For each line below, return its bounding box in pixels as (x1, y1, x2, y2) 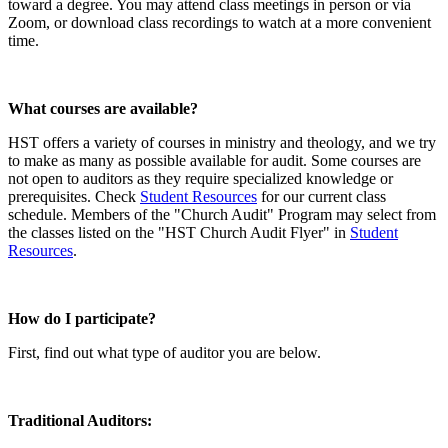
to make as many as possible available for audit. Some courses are (8, 151, 421, 169)
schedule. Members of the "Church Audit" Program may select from (8, 205, 436, 223)
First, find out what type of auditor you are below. (8, 343, 321, 361)
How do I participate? (8, 309, 156, 327)
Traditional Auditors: (8, 411, 152, 429)
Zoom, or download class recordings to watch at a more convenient (8, 13, 431, 31)
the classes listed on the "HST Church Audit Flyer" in (8, 223, 350, 241)
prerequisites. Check (8, 187, 140, 205)
